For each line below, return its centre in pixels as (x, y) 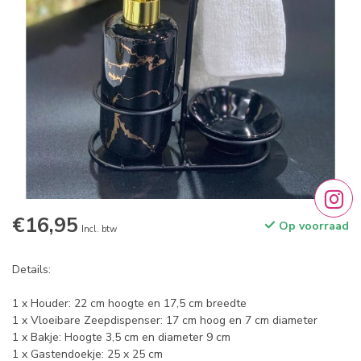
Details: (31, 270)
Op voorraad (312, 226)
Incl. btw (99, 229)
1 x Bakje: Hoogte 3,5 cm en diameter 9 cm (121, 337)
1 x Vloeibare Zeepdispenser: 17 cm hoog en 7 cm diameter (165, 320)
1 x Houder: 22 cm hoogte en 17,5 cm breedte (129, 303)
